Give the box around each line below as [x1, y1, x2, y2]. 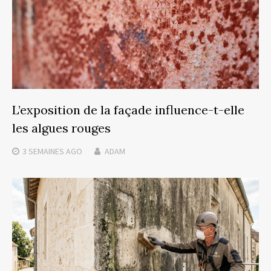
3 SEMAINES [22, 146, 64, 157]
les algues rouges [12, 120, 111, 136]
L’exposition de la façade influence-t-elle [12, 102, 244, 118]
